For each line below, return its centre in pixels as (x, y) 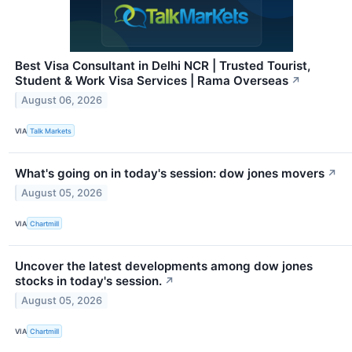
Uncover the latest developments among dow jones (164, 266)
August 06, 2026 (62, 100)
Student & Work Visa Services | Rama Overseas (152, 81)
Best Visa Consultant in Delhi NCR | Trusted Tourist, (163, 66)
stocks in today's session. (88, 281)
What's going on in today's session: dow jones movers (170, 174)
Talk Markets (51, 130)
